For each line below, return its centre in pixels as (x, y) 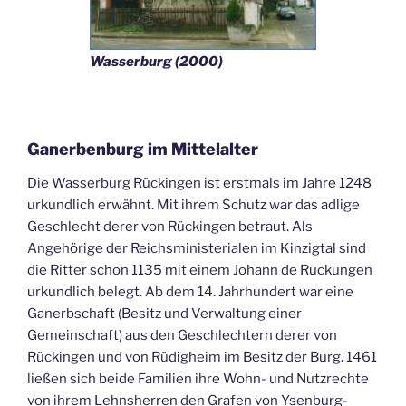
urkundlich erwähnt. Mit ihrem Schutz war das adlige (193, 205)
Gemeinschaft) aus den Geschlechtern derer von (182, 335)
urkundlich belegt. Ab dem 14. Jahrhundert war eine (190, 292)
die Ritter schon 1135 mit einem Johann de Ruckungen (200, 270)
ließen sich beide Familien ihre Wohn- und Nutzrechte (198, 379)
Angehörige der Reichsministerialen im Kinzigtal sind (197, 248)
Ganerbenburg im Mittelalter (143, 149)
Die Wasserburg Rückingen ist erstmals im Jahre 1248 (199, 183)
